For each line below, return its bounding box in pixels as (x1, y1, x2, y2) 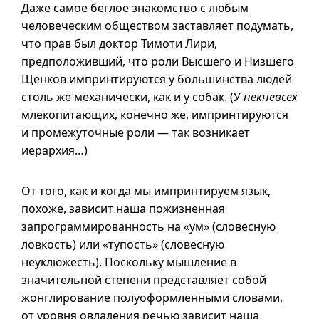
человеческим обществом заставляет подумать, (21, 18, 293, 33)
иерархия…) (21, 142, 88, 158)
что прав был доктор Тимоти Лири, (21, 36, 217, 51)
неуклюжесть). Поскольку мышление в (21, 254, 236, 270)
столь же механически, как (21, 89, 174, 105)
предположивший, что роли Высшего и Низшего (21, 53, 294, 69)
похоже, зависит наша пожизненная (21, 201, 225, 216)
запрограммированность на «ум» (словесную (21, 219, 276, 234)
